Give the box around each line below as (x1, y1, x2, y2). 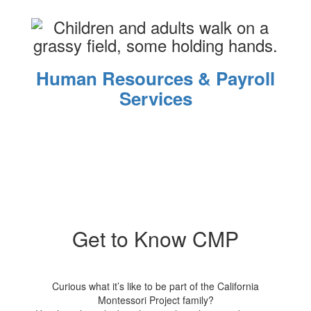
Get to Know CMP (72, 224, 239, 253)
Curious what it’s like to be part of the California (52, 279, 259, 293)
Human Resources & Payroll (36, 65, 275, 91)
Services (119, 85, 192, 111)
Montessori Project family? (97, 293, 214, 307)
